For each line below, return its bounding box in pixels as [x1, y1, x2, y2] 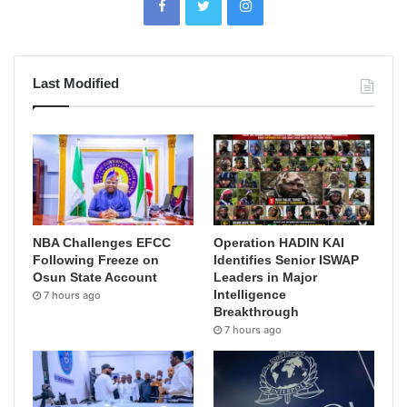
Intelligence [213, 287, 287, 303]
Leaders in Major [213, 270, 318, 285]
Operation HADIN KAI [213, 235, 345, 251]
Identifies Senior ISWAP [213, 253, 360, 268]
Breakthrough [213, 304, 300, 320]
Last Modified [33, 75, 119, 92]
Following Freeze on [33, 253, 159, 268]
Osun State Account [33, 270, 157, 285]
